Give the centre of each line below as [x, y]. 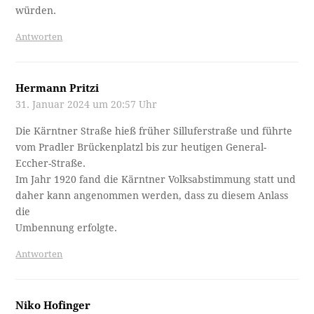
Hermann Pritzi [57, 88]
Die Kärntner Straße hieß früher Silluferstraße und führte [154, 131]
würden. [36, 10]
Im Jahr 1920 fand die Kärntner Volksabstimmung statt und [156, 179]
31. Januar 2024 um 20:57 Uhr [87, 104]
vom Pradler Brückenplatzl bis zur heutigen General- [141, 147]
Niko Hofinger [53, 305]
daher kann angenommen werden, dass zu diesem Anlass [152, 195]
